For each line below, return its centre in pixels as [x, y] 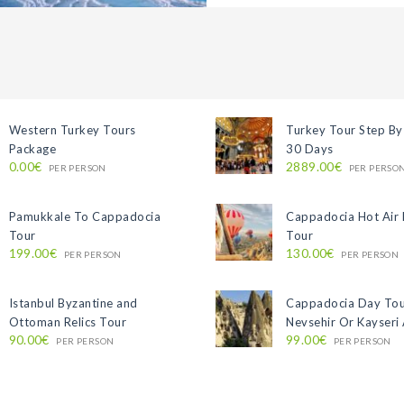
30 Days [310, 149]
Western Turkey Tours [72, 130]
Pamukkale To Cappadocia [85, 217]
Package [32, 149]
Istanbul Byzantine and [73, 303]
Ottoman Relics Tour [68, 322]
